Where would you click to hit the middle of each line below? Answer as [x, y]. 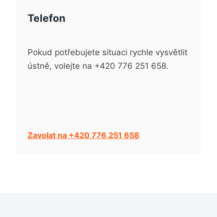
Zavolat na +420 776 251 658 [84, 135]
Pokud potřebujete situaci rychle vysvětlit [108, 52]
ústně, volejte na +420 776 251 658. [98, 66]
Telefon [46, 18]
